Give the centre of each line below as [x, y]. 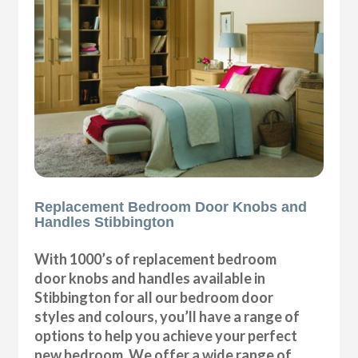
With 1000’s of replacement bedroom [156, 259]
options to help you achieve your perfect [166, 335]
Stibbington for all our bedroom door [154, 297]
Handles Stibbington [105, 222]
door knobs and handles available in [150, 278]
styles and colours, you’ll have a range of [167, 316]
